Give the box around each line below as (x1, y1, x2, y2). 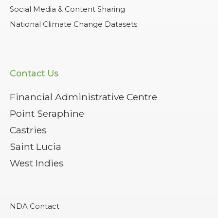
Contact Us (10, 68, 58, 78)
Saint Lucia (10, 140, 61, 152)
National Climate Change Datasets (10, 19, 137, 29)
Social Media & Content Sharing (10, 4, 125, 14)
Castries (10, 124, 47, 136)
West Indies (10, 157, 64, 169)
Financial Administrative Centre (10, 91, 157, 103)
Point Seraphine (10, 107, 84, 119)
